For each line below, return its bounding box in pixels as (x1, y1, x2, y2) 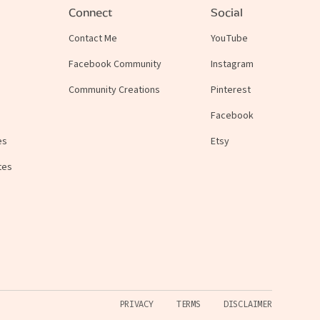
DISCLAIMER (223, 299, 272, 311)
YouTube (210, 31, 248, 46)
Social (210, 5, 243, 19)
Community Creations (68, 82, 160, 97)
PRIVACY (119, 299, 154, 311)
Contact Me (68, 31, 117, 46)
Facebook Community (68, 56, 161, 71)
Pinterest (210, 82, 251, 97)
